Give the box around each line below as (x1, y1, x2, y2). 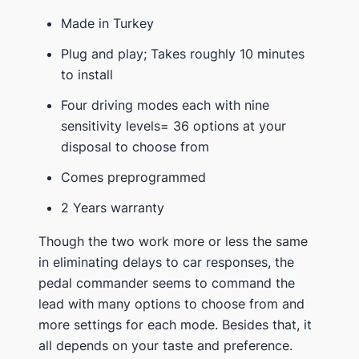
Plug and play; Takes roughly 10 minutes (61, 45, 305, 62)
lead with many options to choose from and (38, 295, 305, 312)
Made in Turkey (61, 14, 154, 31)
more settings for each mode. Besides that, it (38, 316, 312, 333)
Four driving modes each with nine (61, 96, 269, 113)
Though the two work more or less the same (38, 232, 308, 249)
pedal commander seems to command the (38, 274, 295, 291)
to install (61, 66, 113, 83)
